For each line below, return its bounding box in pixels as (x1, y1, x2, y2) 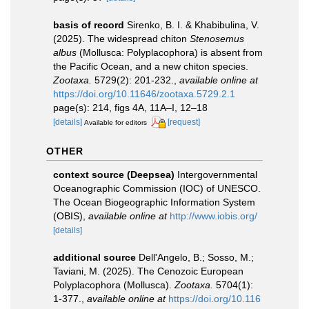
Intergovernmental (177, 168, 257, 180)
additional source (53, 251, 136, 263)
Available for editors (84, 119, 147, 126)
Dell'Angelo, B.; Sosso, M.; (139, 251, 254, 263)
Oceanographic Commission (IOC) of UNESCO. (53, 182, 261, 194)
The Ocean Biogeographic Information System (53, 196, 255, 208)
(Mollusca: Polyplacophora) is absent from (77, 47, 263, 58)
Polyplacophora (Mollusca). (53, 279, 175, 290)
